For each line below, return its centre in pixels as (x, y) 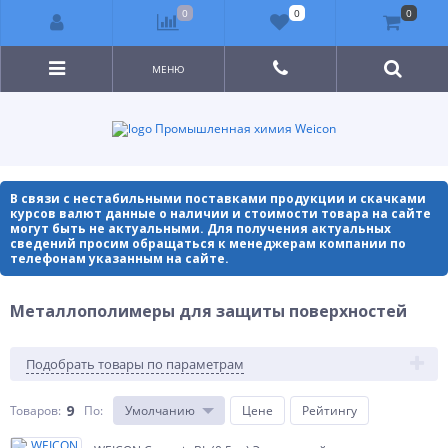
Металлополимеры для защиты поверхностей (208, 311)
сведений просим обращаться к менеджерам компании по (208, 243)
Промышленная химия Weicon (244, 128)
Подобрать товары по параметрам (135, 364)
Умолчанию (160, 410)
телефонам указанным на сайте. (119, 258)
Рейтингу (329, 410)
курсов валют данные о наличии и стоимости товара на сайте (220, 213)
